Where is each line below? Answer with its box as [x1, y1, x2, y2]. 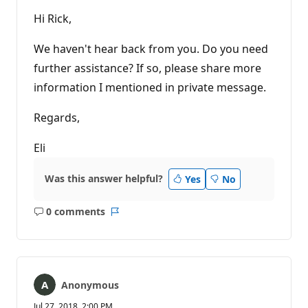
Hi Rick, [34, 10, 71, 26]
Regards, [34, 109, 80, 125]
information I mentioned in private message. [34, 79, 266, 95]
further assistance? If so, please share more [34, 60, 261, 76]
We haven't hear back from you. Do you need [34, 41, 268, 56]
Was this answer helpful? [45, 172, 163, 186]
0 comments [45, 205, 105, 219]
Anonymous [61, 278, 119, 291]
